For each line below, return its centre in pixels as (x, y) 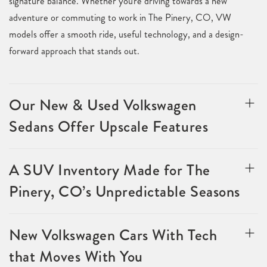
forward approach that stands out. (74, 51)
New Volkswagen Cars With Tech (113, 235)
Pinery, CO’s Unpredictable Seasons (125, 192)
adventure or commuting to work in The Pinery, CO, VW (120, 18)
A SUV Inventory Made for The (110, 170)
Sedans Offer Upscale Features (109, 127)
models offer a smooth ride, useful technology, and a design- (126, 34)
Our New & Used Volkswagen (103, 105)
